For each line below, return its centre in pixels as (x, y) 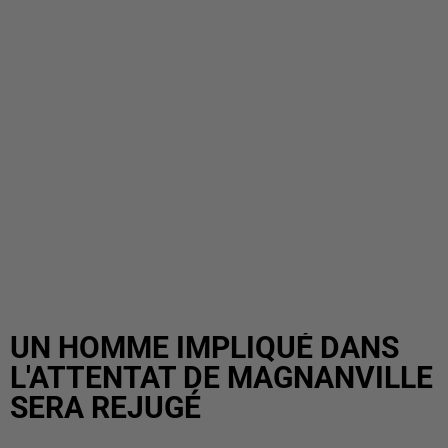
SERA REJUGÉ (105, 407)
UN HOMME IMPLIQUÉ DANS (204, 347)
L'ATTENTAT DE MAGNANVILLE (221, 377)
